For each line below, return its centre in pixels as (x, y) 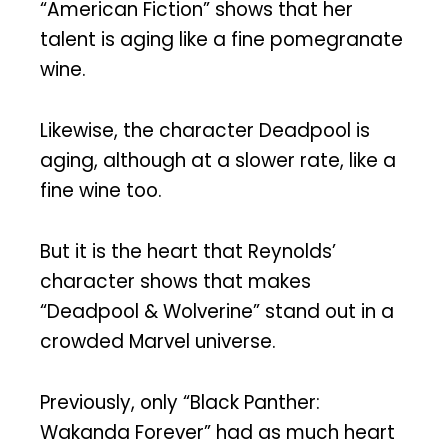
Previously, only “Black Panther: (180, 402)
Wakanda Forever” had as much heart (217, 432)
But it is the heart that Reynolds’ (188, 251)
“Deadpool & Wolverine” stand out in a (217, 311)
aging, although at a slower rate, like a (218, 160)
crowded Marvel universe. (158, 341)
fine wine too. (101, 190)
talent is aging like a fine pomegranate (221, 40)
